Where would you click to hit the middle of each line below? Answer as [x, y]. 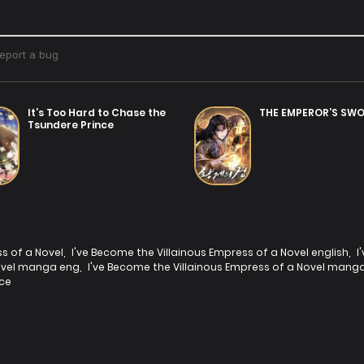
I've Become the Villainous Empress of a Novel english [210, 252]
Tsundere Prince [71, 124]
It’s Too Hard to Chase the [97, 112]
